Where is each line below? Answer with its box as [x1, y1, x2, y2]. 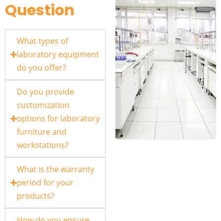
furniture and [17, 126, 67, 138]
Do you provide [17, 86, 74, 98]
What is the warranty [17, 164, 95, 175]
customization [17, 100, 70, 111]
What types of [17, 36, 69, 47]
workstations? [17, 140, 69, 151]
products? [17, 190, 55, 202]
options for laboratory [17, 113, 100, 124]
